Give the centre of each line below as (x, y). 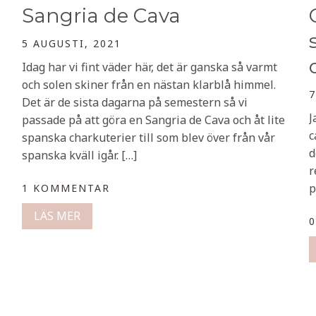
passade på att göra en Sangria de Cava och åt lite (153, 120)
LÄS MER (57, 216)
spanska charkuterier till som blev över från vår (148, 138)
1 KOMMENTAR (66, 188)
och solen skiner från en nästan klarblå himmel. (149, 85)
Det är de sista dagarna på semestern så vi (135, 102)
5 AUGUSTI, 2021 (72, 43)
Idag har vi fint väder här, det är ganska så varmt (150, 67)
